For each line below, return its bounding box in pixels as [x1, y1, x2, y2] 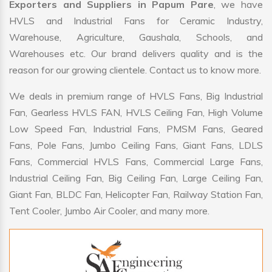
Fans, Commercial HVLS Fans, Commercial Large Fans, [9, 155, 263, 168]
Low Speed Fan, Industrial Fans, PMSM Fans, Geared [9, 123, 263, 135]
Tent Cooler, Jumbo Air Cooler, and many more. [9, 205, 209, 217]
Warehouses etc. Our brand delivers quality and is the [9, 47, 263, 60]
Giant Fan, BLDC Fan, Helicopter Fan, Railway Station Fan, [9, 188, 263, 201]
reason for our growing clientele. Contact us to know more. [9, 64, 261, 76]
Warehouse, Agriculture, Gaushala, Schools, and [9, 31, 263, 44]
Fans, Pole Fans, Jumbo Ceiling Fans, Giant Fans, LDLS [9, 139, 263, 152]
